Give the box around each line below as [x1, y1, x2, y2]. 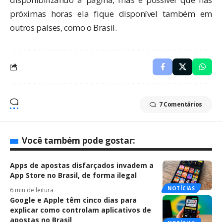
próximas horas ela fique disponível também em [10, 8, 212, 20]
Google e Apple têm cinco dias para [10, 195, 137, 205]
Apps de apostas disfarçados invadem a [10, 161, 154, 170]
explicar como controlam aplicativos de [10, 205, 151, 215]
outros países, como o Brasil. [10, 22, 117, 34]
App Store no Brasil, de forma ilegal [10, 170, 137, 180]
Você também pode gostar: [22, 135, 135, 147]
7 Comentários [159, 100, 202, 109]
